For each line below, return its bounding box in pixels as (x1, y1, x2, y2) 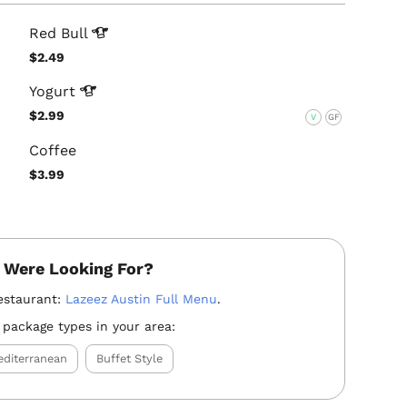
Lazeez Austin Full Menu (65, 291, 218, 306)
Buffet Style (96, 351, 164, 365)
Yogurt (29, 83, 81, 101)
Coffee (29, 141, 77, 159)
